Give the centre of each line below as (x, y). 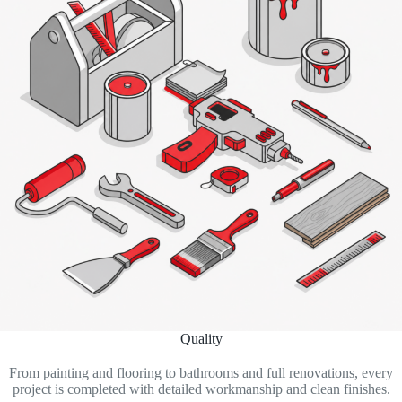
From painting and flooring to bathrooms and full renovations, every (201, 372)
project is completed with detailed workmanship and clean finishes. (201, 389)
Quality (201, 338)
